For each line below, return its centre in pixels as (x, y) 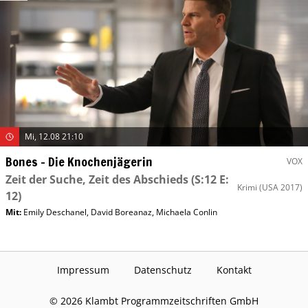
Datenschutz (163, 270)
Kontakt (234, 270)
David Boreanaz (121, 212)
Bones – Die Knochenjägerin (79, 162)
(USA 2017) (281, 188)
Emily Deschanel (55, 212)
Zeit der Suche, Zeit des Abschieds (97, 180)
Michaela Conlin (187, 212)
